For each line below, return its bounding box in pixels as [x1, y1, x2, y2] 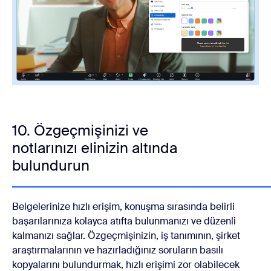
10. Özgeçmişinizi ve [12, 120, 148, 140]
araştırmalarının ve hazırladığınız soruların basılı [12, 243, 223, 256]
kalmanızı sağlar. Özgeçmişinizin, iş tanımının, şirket [12, 229, 240, 242]
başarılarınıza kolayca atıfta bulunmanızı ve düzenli [12, 214, 236, 227]
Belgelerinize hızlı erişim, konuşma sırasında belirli [12, 200, 235, 213]
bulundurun [12, 155, 90, 175]
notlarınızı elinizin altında [12, 138, 177, 157]
